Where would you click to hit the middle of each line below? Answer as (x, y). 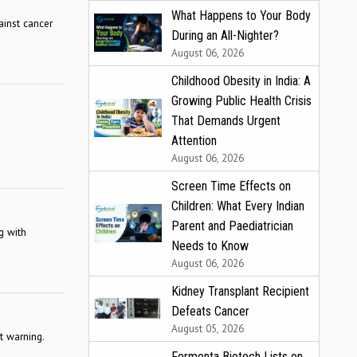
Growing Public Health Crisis (241, 100)
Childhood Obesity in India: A (241, 80)
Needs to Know (210, 245)
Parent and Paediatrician (232, 226)
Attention (194, 140)
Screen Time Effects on (231, 186)
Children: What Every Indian (238, 206)
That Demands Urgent (226, 120)
